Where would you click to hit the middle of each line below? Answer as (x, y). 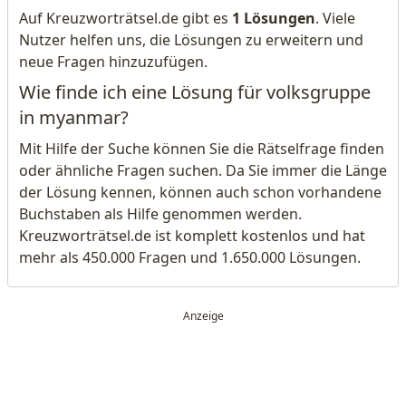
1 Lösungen (274, 18)
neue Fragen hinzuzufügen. (113, 62)
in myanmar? (74, 117)
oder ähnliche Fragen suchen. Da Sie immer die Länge (203, 170)
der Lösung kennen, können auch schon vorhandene (200, 192)
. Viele (335, 18)
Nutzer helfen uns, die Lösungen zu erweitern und (191, 40)
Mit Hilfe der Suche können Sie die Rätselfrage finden (202, 149)
